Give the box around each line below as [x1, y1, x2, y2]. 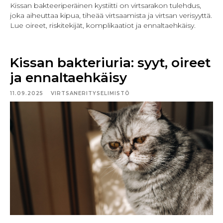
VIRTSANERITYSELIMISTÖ [51, 90, 130, 97]
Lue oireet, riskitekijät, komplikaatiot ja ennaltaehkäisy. [10, 20, 196, 30]
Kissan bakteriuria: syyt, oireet [10, 54, 211, 71]
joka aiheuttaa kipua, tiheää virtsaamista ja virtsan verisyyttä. [10, 10, 212, 20]
